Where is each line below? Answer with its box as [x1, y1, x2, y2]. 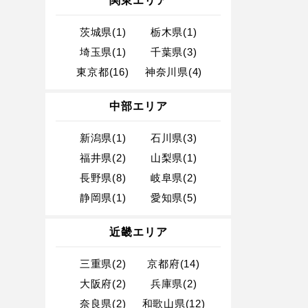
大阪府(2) [79, 278, 126, 289]
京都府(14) [147, 258, 200, 269]
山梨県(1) [150, 152, 197, 164]
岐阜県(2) [150, 172, 197, 184]
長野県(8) [79, 172, 126, 184]
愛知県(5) [150, 192, 197, 203]
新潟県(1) [79, 132, 126, 144]
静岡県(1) [79, 192, 126, 203]
